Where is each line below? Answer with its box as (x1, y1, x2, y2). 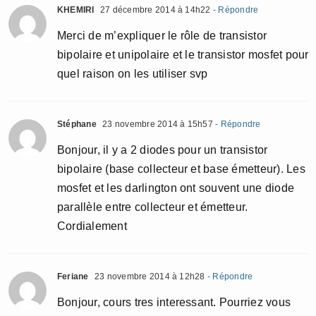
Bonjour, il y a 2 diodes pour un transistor (57, 144, 268, 156)
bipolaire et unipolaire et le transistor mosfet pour (57, 49, 309, 61)
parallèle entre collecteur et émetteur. (57, 201, 248, 213)
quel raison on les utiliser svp (57, 68, 208, 80)
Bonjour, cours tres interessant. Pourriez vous (57, 296, 291, 308)
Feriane (57, 272, 89, 281)
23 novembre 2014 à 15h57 (99, 119, 213, 129)
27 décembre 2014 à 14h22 (97, 5, 211, 15)
